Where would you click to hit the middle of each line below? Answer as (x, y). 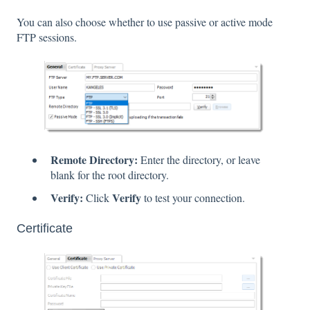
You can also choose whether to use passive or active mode (145, 22)
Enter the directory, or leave (199, 159)
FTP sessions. (47, 37)
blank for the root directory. (110, 174)
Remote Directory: (94, 159)
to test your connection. (193, 198)
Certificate (45, 229)
